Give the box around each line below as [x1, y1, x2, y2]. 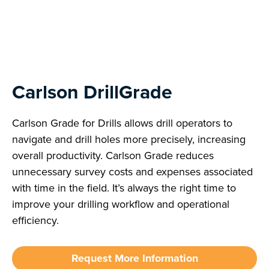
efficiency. [12, 212, 59, 228]
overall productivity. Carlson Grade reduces [12, 147, 214, 163]
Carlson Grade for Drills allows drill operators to [12, 115, 232, 130]
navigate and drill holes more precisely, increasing [12, 131, 246, 147]
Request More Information [71, 250, 198, 266]
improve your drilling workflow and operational [12, 196, 229, 211]
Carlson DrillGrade [12, 77, 172, 106]
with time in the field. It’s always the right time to [12, 180, 236, 195]
